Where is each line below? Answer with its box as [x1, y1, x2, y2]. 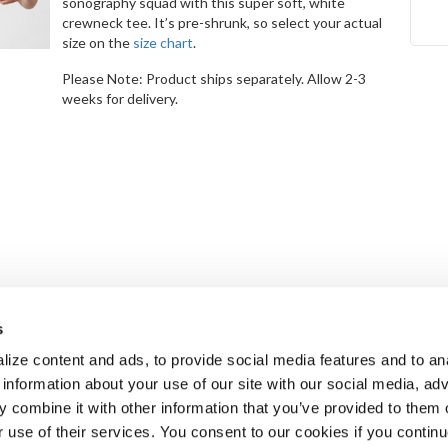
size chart [132, 34, 193, 51]
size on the [61, 34, 133, 51]
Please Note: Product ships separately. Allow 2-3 [61, 70, 366, 87]
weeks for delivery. [61, 90, 178, 107]
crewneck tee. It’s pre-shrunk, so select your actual [61, 14, 382, 31]
